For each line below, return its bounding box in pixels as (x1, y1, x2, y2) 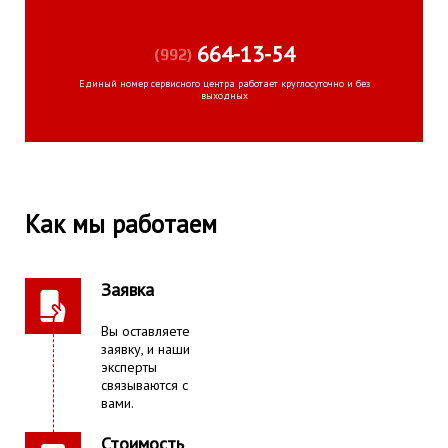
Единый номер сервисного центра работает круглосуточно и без (78, 77, 370, 91)
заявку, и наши (101, 340, 190, 359)
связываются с (101, 376, 188, 395)
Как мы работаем (25, 208, 217, 241)
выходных (200, 89, 248, 103)
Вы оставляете (101, 322, 190, 341)
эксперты (101, 358, 157, 377)
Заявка (101, 278, 154, 302)
